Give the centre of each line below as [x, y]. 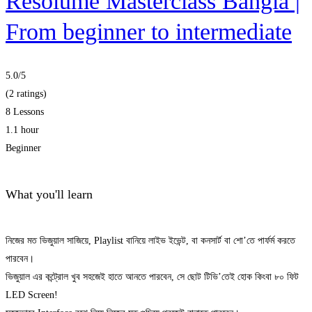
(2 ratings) [26, 94]
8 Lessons [25, 112]
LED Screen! [32, 295]
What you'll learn [49, 194]
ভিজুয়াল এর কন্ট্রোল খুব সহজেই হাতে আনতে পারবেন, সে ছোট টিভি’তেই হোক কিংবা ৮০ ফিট [152, 276]
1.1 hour [22, 130]
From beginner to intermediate [149, 31]
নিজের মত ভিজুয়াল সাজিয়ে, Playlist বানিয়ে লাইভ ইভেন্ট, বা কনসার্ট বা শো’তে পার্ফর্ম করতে [150, 240]
